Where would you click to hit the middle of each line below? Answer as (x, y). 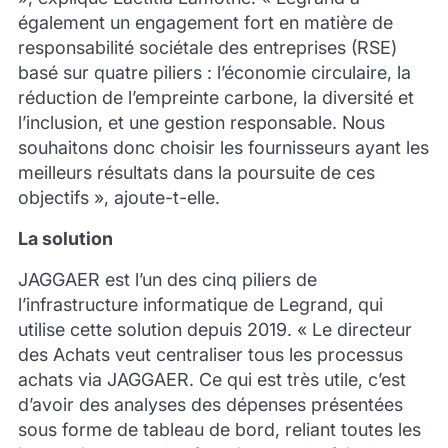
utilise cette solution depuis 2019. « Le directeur (214, 329)
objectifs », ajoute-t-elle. (118, 197)
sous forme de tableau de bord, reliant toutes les (219, 429)
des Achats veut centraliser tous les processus (210, 354)
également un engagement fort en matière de (205, 22)
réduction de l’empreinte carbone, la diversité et (215, 97)
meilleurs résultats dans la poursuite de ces (196, 172)
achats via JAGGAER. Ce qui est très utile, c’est (211, 379)
